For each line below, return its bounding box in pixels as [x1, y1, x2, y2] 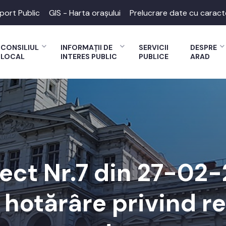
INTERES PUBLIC [61, 52, 117, 61]
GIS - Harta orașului [49, 7, 121, 18]
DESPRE [190, 43, 217, 52]
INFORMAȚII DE [61, 43, 112, 52]
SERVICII [139, 43, 168, 52]
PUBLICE [139, 52, 168, 61]
